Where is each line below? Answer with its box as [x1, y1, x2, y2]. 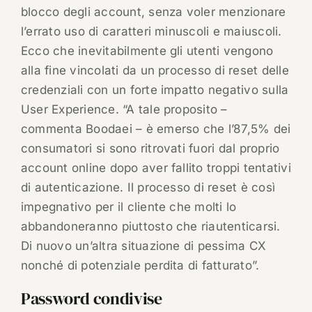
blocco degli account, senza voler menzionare [20, 5, 286, 19]
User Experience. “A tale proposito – [20, 102, 228, 117]
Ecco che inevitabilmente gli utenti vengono [20, 44, 274, 58]
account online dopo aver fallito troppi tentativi [20, 161, 291, 175]
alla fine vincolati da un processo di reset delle [20, 63, 289, 78]
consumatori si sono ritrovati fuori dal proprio [20, 141, 280, 156]
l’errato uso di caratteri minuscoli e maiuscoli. [20, 24, 282, 39]
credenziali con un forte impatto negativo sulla [20, 83, 289, 97]
